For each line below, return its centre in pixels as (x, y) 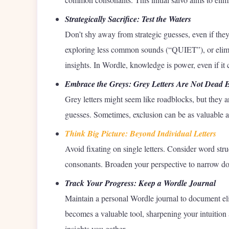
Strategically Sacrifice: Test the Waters (128, 19)
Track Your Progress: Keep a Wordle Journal (140, 183)
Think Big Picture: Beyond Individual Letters (141, 134)
